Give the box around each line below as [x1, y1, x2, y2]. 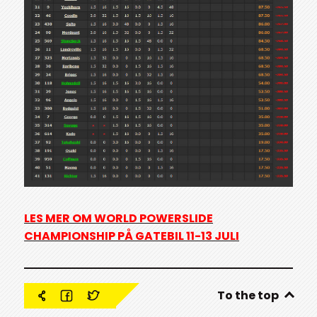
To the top [217, 287, 279, 304]
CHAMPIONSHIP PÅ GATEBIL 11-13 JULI [24, 227, 239, 244]
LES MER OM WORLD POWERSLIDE [24, 209, 213, 226]
